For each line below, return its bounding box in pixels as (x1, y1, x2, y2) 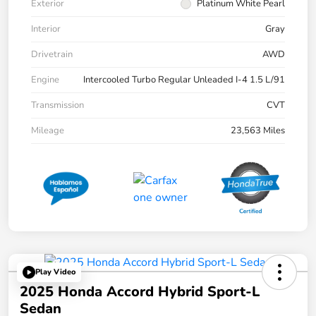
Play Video (35, 267, 75, 277)
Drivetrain (31, 47, 73, 61)
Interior (31, 22, 61, 35)
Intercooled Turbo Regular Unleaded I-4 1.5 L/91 (83, 73, 285, 86)
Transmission (31, 98, 84, 111)
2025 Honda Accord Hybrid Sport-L (20, 281, 260, 301)
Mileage (31, 123, 64, 137)
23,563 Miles (231, 123, 285, 137)
